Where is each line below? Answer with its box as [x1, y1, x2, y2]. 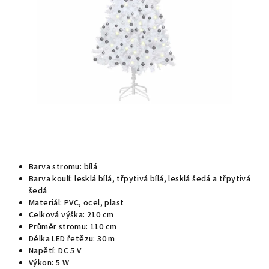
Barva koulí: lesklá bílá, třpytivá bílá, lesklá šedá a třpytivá [29, 173, 251, 185]
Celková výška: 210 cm [29, 209, 114, 221]
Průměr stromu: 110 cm [29, 221, 117, 233]
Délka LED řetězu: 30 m [29, 233, 115, 245]
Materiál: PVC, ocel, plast [29, 197, 124, 209]
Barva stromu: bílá [29, 161, 98, 173]
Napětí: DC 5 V [29, 245, 82, 257]
